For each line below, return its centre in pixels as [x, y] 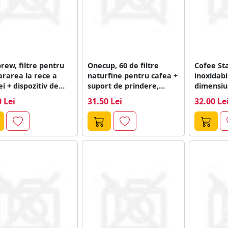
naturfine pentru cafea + [132, 75]
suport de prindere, [123, 85]
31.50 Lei [105, 101]
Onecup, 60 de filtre [123, 65]
